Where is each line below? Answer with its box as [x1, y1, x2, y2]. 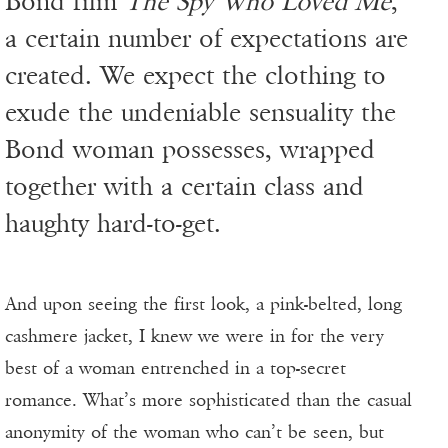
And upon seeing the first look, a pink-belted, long [5, 293, 402, 316]
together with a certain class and [5, 171, 364, 203]
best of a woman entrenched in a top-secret [5, 357, 346, 380]
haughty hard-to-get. [5, 208, 221, 240]
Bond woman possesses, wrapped [5, 134, 375, 166]
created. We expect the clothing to [5, 60, 386, 92]
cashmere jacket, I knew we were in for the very [5, 325, 384, 348]
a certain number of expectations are [5, 23, 408, 55]
